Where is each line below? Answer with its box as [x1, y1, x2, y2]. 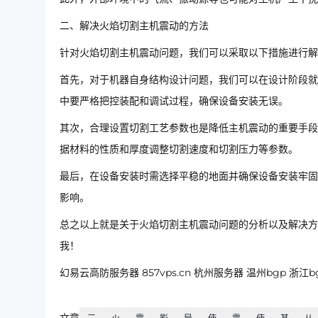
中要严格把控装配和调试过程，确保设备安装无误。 [60, 94, 288, 107]
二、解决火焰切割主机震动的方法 [60, 19, 209, 32]
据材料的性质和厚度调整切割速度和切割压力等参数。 [60, 143, 298, 155]
